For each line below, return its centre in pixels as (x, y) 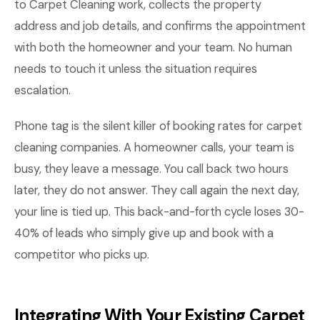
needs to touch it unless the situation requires (136, 69)
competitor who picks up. (82, 255)
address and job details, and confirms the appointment (160, 26)
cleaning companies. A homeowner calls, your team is (154, 147)
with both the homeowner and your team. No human (153, 47)
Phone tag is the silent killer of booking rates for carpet (158, 126)
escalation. (42, 90)
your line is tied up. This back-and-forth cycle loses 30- (159, 212)
